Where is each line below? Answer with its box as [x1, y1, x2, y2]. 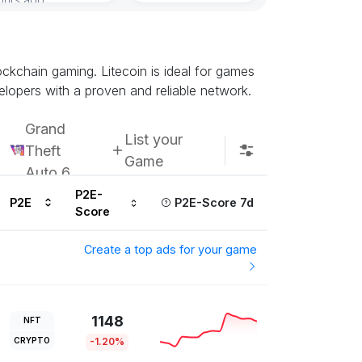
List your [124, 131, 183, 149]
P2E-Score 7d [170, 196, 254, 210]
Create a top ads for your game [84, 242, 258, 257]
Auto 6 [25, 163, 70, 181]
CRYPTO [14, 335, 50, 345]
